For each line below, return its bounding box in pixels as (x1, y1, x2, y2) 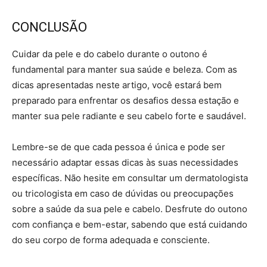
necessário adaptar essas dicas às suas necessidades (12, 156, 238, 168)
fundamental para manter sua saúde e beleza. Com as (12, 63, 237, 75)
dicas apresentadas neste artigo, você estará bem (12, 79, 222, 91)
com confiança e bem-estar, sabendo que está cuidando (12, 218, 247, 230)
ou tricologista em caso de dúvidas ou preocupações (12, 187, 234, 199)
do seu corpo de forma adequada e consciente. (12, 234, 210, 246)
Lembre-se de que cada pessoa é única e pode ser (12, 141, 225, 153)
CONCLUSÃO (12, 19, 87, 35)
